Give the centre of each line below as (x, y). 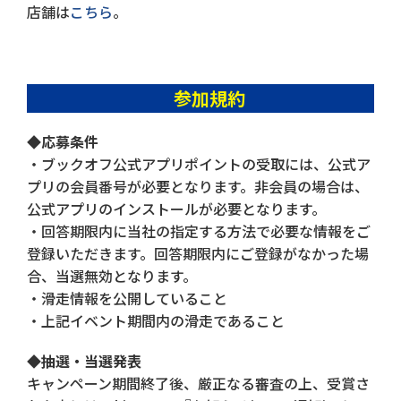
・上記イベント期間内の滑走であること (156, 321)
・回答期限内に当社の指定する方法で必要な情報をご (199, 231)
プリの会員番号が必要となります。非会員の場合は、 (198, 187)
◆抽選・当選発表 (84, 361)
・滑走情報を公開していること (127, 299)
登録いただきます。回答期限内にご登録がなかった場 (198, 254)
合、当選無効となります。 (112, 276)
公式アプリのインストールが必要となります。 (176, 209)
